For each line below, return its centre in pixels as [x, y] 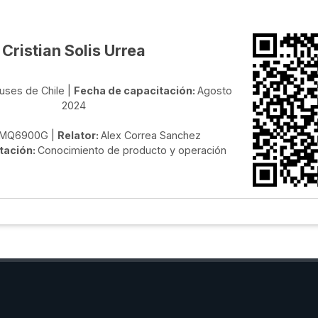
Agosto [214, 91]
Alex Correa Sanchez [151, 136]
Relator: [79, 136]
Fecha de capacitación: [135, 91]
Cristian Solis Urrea [74, 51]
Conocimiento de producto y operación [132, 150]
